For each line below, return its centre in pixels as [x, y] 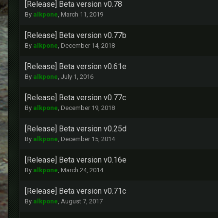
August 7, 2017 [82, 201]
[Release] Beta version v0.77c [75, 98]
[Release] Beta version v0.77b [76, 36]
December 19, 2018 [88, 108]
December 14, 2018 [88, 46]
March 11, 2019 [82, 15]
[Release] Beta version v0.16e [76, 160]
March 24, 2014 [82, 170]
